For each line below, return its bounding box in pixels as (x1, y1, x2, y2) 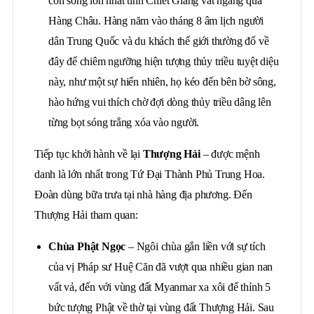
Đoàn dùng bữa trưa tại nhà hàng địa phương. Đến (34, 189, 252, 200)
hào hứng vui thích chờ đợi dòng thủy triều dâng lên (48, 96, 271, 108)
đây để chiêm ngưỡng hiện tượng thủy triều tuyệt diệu (48, 55, 279, 67)
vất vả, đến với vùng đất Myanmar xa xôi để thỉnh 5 (48, 281, 271, 293)
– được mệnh (203, 148, 260, 160)
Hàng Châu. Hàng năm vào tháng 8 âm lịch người (48, 15, 264, 27)
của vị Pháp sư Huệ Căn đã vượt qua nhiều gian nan (48, 261, 273, 273)
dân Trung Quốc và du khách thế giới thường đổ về (48, 35, 269, 47)
